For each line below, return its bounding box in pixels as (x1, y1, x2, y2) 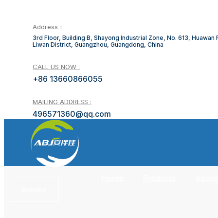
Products (143, 173, 176, 183)
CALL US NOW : (33, 62, 80, 71)
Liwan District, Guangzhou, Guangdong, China (33, 41, 163, 49)
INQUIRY (22, 185, 47, 194)
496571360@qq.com (33, 109, 111, 119)
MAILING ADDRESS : (33, 97, 91, 106)
